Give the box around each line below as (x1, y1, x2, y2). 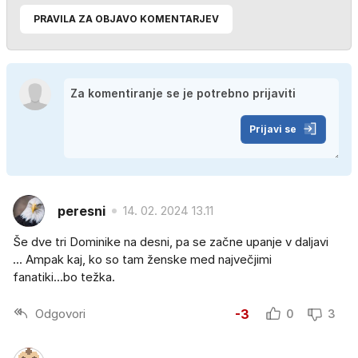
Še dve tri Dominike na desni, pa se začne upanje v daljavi (13, 234, 328, 250)
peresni (58, 202, 105, 219)
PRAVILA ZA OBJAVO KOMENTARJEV (34, 13, 219, 26)
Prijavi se (249, 123, 296, 136)
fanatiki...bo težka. (13, 269, 115, 285)
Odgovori (35, 305, 86, 321)
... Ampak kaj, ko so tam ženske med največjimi (13, 252, 272, 268)
